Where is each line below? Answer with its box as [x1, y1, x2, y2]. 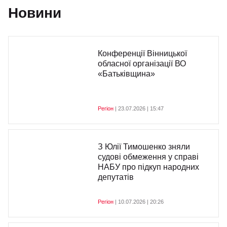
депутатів [98, 173, 134, 181]
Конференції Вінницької [98, 49, 187, 58]
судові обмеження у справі [98, 153, 199, 161]
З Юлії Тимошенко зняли [98, 142, 190, 151]
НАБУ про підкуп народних [98, 163, 199, 171]
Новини [8, 5, 61, 21]
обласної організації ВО [98, 59, 186, 68]
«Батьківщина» [98, 69, 155, 78]
